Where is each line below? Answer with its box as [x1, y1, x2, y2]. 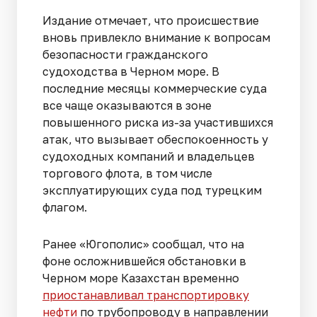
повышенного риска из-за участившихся [42, 115, 273, 129]
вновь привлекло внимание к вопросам [42, 30, 270, 45]
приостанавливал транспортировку [42, 287, 249, 302]
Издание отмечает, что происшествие [42, 13, 259, 28]
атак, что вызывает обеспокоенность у [42, 132, 268, 146]
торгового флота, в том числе [42, 166, 212, 180]
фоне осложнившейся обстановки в [42, 253, 246, 268]
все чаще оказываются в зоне [42, 98, 212, 113]
